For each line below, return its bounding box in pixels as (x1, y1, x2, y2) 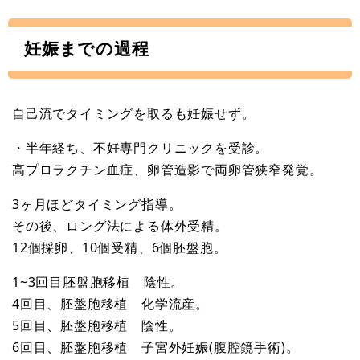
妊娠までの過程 (24, 36, 149, 59)
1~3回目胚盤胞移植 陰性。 (12, 272, 185, 291)
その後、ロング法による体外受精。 (12, 216, 228, 235)
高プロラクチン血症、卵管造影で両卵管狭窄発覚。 (12, 160, 323, 178)
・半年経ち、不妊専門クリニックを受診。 (12, 138, 269, 157)
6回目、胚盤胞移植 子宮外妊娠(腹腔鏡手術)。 (12, 337, 300, 356)
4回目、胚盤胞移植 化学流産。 (12, 294, 209, 313)
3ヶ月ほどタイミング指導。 (12, 194, 182, 213)
